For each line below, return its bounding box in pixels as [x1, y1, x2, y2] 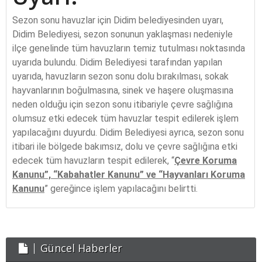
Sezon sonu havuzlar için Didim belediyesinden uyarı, [12, 15, 223, 26]
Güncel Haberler [40, 241, 122, 255]
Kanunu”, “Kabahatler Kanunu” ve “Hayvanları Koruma [12, 169, 245, 180]
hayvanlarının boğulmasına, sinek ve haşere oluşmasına [12, 85, 233, 96]
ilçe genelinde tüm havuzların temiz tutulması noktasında [12, 43, 245, 54]
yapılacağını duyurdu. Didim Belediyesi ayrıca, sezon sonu [12, 127, 244, 138]
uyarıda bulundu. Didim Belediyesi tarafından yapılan [12, 57, 222, 68]
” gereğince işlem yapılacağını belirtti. [44, 183, 198, 194]
